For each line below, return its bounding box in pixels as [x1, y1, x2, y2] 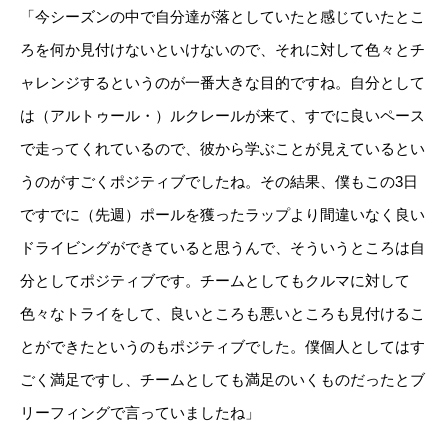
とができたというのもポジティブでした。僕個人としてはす [20, 338, 425, 356]
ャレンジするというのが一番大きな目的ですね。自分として [20, 74, 425, 92]
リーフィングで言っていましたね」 [20, 404, 260, 422]
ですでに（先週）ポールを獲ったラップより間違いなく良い [20, 206, 425, 224]
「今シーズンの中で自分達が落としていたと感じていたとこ [20, 8, 425, 26]
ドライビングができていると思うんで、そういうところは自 [20, 239, 425, 257]
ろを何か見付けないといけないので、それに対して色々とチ [20, 41, 425, 59]
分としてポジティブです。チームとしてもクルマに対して [20, 272, 410, 290]
